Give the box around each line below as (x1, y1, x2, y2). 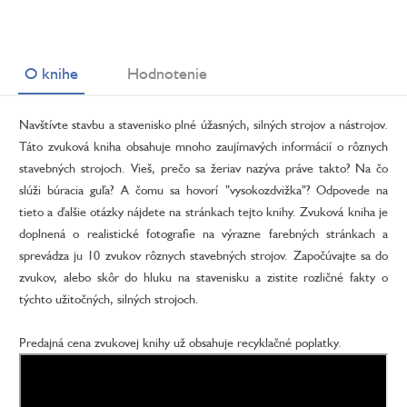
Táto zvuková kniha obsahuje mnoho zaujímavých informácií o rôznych (19, 138, 388, 154)
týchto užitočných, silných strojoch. (19, 291, 199, 307)
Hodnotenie (127, 63, 207, 84)
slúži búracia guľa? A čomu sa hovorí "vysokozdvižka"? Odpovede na (19, 182, 388, 198)
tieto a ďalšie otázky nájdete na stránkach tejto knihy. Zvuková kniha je (19, 203, 388, 220)
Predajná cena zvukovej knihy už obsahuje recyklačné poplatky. (19, 334, 342, 351)
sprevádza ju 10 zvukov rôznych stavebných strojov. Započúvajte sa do (19, 247, 388, 263)
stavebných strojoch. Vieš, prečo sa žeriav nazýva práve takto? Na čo (19, 160, 388, 176)
